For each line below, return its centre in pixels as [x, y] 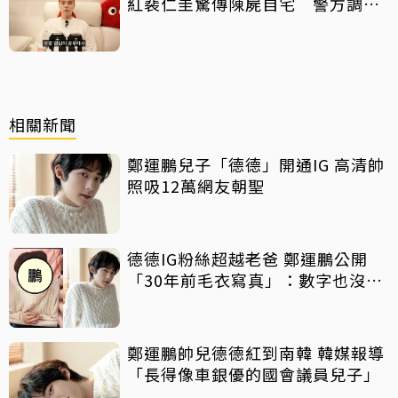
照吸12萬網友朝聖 [196, 186]
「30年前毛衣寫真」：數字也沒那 [255, 280]
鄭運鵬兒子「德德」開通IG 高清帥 [256, 165]
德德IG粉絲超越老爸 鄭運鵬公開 [247, 259]
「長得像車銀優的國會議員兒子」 [254, 374]
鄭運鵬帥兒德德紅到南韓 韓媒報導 [256, 353]
